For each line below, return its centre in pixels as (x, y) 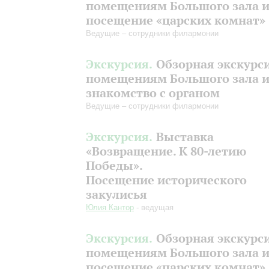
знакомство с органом (153, 93)
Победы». (114, 165)
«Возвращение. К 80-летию (166, 151)
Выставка (185, 137)
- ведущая (154, 207)
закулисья (116, 194)
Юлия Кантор (110, 207)
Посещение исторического (166, 180)
